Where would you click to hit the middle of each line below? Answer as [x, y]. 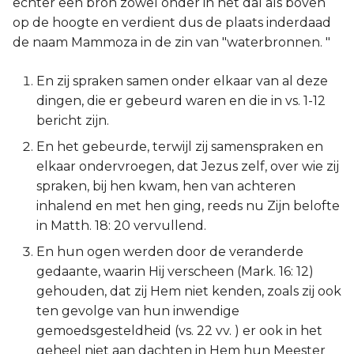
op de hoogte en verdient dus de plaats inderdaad [172, 23]
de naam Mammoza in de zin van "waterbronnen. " [171, 42]
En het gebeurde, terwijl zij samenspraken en [180, 147]
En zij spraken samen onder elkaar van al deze [182, 81]
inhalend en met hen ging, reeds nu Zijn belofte [188, 206]
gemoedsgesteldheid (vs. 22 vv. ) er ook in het [179, 331]
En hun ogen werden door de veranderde [170, 252]
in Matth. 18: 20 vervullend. [121, 226]
